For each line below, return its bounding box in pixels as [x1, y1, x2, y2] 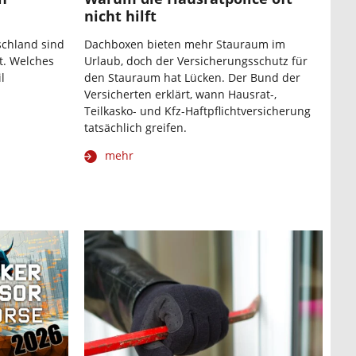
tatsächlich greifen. [84, 120, 187, 136]
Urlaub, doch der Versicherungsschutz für [84, 53, 308, 69]
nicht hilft [84, 6, 157, 26]
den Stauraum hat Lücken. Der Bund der [84, 70, 300, 86]
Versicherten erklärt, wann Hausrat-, [84, 87, 277, 103]
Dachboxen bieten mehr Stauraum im [84, 37, 285, 52]
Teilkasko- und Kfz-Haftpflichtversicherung [84, 103, 311, 119]
